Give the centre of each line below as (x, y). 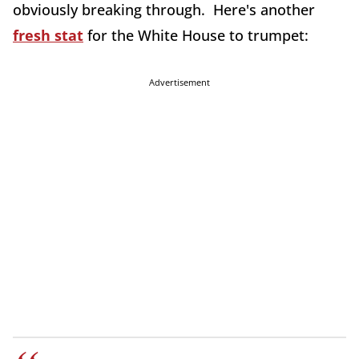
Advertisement (179, 83)
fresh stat (48, 36)
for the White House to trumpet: (196, 36)
